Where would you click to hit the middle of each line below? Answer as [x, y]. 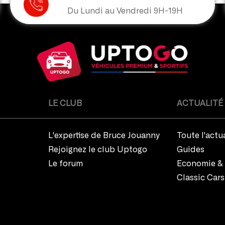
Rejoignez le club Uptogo [97, 150]
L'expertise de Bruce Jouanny [103, 136]
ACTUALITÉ [200, 104]
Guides [191, 150]
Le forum [65, 164]
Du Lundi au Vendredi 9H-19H [125, 11]
